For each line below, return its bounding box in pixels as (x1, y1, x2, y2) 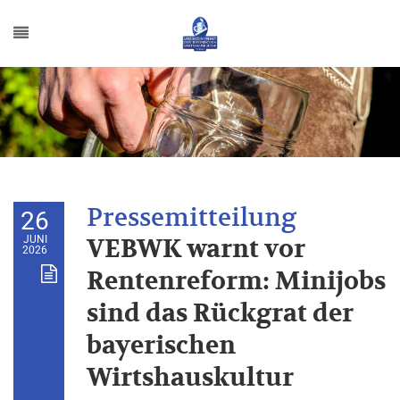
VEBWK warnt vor (87, 234, 305, 265)
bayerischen (87, 330, 236, 362)
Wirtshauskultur (87, 362, 294, 394)
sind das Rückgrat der (87, 298, 354, 329)
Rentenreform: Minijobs (87, 266, 386, 297)
